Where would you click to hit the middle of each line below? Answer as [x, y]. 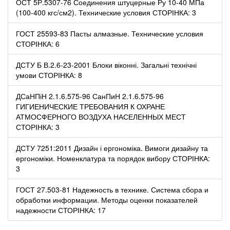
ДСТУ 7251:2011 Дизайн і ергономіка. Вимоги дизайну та [112, 148]
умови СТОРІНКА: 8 [49, 75]
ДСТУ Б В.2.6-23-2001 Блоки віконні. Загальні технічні [106, 64]
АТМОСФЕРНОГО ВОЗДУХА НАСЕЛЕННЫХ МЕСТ [101, 116]
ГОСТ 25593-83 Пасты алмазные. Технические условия [110, 33]
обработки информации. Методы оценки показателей [107, 199]
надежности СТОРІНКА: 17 [61, 210]
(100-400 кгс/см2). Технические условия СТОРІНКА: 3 [106, 12]
